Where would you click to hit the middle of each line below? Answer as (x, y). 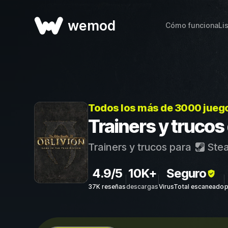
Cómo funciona (192, 25)
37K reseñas (107, 187)
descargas (142, 187)
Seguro (186, 173)
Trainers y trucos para (141, 147)
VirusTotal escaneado (191, 187)
